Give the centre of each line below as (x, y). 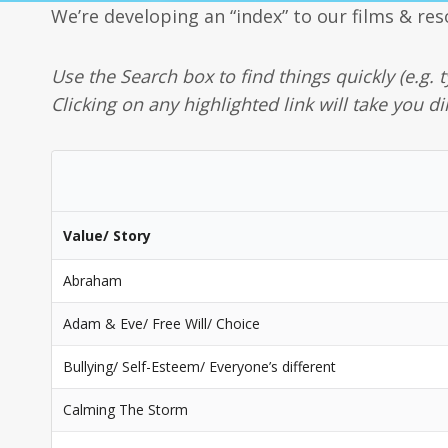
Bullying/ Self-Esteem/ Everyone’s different (199, 366)
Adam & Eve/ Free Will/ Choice (161, 323)
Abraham (92, 280)
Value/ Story (107, 235)
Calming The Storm (125, 409)
